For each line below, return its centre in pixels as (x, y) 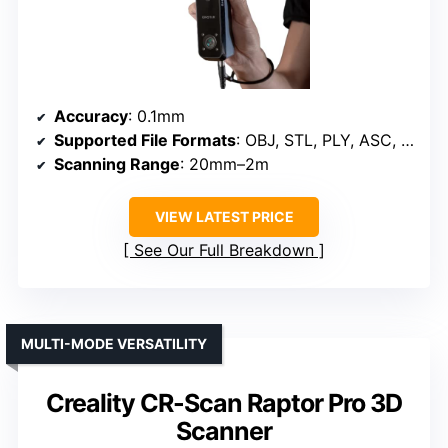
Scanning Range (117, 164)
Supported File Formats (145, 140)
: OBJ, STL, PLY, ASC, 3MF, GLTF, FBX (318, 140)
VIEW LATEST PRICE (224, 217)
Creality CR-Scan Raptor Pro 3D (224, 403)
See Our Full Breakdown (224, 250)
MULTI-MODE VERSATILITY (114, 344)
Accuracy (91, 116)
